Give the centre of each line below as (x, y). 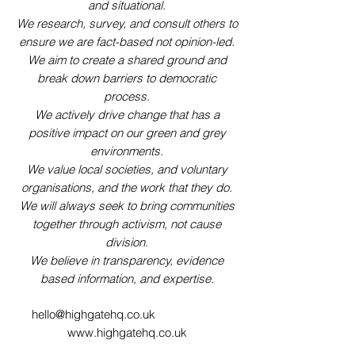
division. (127, 242)
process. (127, 96)
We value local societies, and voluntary (127, 169)
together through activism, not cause (127, 224)
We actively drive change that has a (127, 115)
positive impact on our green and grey (127, 133)
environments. (127, 151)
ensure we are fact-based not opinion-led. (127, 42)
